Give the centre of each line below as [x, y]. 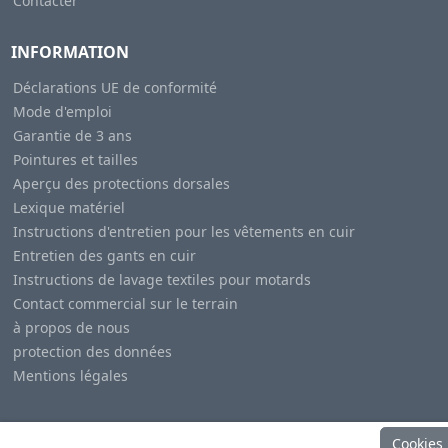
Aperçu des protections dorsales [121, 183]
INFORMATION [69, 51]
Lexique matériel [68, 207]
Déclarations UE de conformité [114, 87]
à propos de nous [71, 327]
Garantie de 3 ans [72, 135]
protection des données [92, 351]
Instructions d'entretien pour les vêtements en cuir [183, 231]
